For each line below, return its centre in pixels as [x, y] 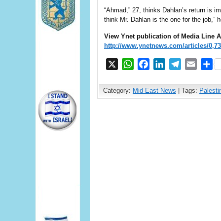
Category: [118, 91]
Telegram [197, 64]
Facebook [167, 64]
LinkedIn [180, 64]
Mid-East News [154, 91]
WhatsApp [152, 64]
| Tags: [188, 91]
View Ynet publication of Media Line [159, 36]
